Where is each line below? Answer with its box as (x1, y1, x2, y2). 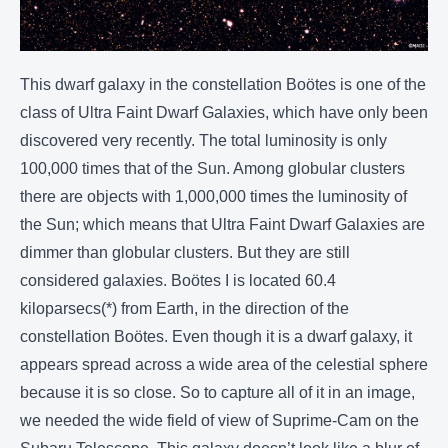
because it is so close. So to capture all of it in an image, (20, 384, 415, 402)
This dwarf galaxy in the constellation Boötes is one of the (20, 76, 426, 94)
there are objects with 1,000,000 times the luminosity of (20, 188, 407, 206)
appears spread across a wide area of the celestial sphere (20, 356, 428, 374)
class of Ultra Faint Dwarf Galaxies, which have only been (20, 104, 428, 122)
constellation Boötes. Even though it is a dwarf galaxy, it (20, 328, 412, 346)
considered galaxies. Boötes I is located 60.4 (20, 272, 336, 290)
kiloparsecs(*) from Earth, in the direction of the (20, 300, 349, 318)
